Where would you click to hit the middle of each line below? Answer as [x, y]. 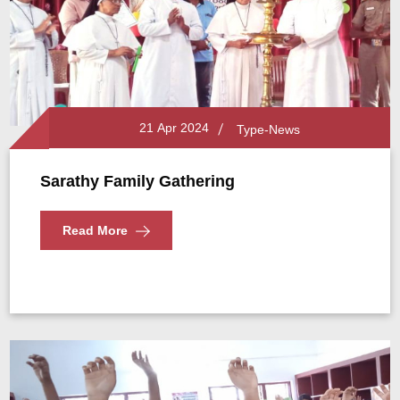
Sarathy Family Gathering [138, 181]
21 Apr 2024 [170, 128]
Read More [96, 230]
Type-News [268, 129]
